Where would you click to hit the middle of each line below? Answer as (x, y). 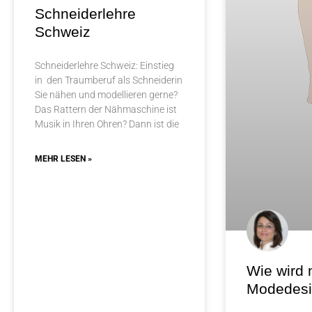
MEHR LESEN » (63, 159)
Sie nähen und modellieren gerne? (106, 95)
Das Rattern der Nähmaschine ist (106, 110)
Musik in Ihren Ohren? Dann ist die (107, 124)
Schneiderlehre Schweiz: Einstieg (104, 66)
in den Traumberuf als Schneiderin (109, 80)
